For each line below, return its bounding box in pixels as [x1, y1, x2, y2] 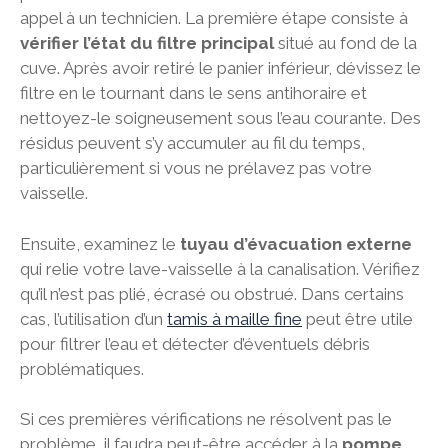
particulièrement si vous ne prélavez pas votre [20, 158, 372, 179]
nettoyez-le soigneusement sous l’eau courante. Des [20, 108, 421, 129]
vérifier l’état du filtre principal [20, 33, 274, 54]
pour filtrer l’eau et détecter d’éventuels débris [20, 333, 370, 354]
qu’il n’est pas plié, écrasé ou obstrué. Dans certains [20, 283, 404, 304]
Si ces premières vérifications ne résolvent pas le [20, 409, 392, 430]
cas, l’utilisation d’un [20, 308, 167, 329]
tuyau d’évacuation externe [180, 233, 412, 254]
